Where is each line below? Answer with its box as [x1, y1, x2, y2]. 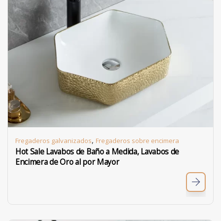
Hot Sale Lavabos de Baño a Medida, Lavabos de [15, 147, 180, 157]
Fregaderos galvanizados [15, 136, 92, 145]
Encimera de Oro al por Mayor [15, 157, 119, 167]
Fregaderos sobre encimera [96, 136, 179, 145]
